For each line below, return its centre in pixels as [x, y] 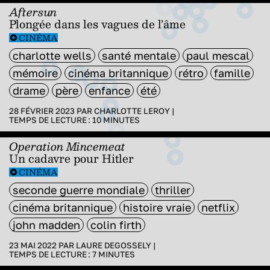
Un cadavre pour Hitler [71, 158]
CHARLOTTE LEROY [132, 111]
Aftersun [33, 11]
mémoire [35, 73]
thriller [173, 190]
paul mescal [218, 55]
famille [232, 73]
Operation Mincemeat [67, 146]
